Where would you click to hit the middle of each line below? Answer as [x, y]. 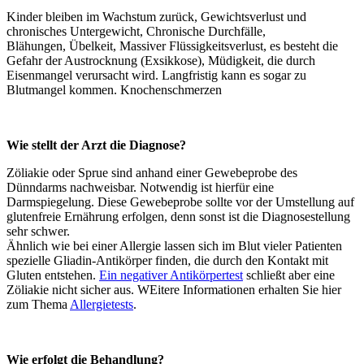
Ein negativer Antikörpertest [171, 275]
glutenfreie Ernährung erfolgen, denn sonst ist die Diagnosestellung [178, 216]
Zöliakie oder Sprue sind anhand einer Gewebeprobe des [152, 172]
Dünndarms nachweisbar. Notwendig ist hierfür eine [140, 187]
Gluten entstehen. [53, 275]
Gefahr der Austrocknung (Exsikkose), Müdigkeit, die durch [161, 60]
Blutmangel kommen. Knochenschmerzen [114, 89]
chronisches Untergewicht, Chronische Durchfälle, [136, 31]
